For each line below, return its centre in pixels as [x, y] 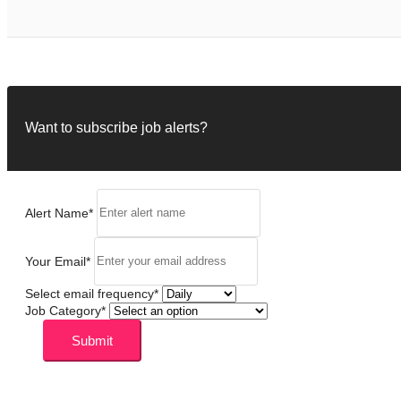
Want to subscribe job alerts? [116, 128]
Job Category [63, 310]
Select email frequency [90, 293]
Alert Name [57, 213]
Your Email [55, 261]
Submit [92, 340]
